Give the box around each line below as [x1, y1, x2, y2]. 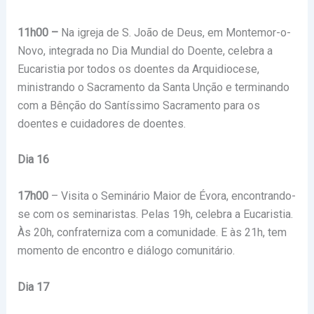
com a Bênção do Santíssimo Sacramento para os [17, 98, 260, 112]
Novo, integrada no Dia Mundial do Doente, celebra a [17, 43, 273, 57]
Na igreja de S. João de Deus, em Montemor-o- [57, 25, 291, 39]
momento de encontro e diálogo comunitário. [17, 243, 235, 257]
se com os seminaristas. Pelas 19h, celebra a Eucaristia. [17, 207, 293, 221]
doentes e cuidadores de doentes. [17, 116, 186, 130]
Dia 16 [17, 153, 49, 167]
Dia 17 [17, 280, 49, 294]
